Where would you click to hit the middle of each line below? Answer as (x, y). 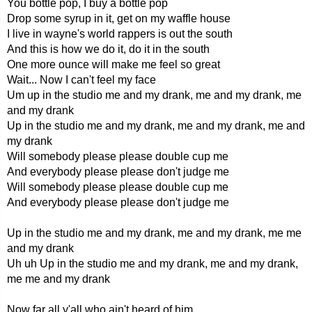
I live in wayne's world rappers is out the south (120, 34)
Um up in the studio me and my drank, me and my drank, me (154, 95)
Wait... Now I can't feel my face (81, 80)
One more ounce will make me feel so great (114, 64)
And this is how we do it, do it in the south (108, 49)
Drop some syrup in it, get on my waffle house (119, 18)
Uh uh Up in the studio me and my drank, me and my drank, (153, 264)
